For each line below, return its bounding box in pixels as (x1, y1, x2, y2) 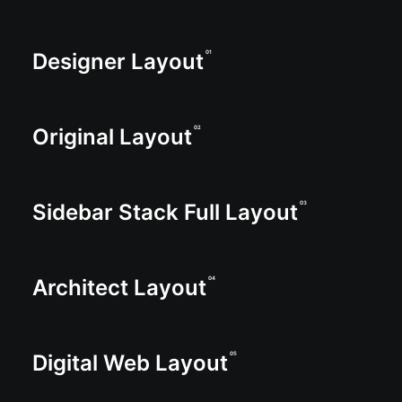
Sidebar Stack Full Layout (32, 199, 298, 225)
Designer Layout (32, 48, 204, 74)
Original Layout (32, 124, 192, 150)
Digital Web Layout (32, 350, 228, 376)
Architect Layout (32, 275, 206, 301)
